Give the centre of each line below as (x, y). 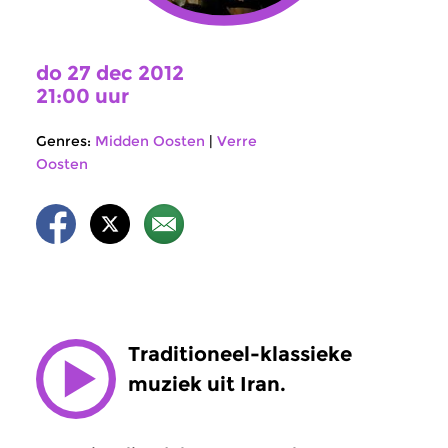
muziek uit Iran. (207, 384)
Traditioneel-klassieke (240, 354)
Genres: (63, 141)
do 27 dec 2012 (110, 73)
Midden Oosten (150, 141)
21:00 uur (82, 96)
